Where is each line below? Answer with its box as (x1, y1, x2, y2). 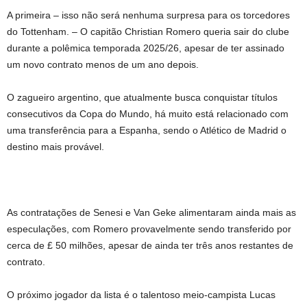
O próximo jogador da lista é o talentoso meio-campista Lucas (7, 289, 275, 300)
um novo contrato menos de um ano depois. (7, 59, 199, 70)
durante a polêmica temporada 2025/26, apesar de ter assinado (7, 42, 284, 53)
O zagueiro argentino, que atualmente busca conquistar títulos (7, 92, 278, 103)
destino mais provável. (7, 141, 104, 152)
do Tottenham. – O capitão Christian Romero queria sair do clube (7, 26, 289, 37)
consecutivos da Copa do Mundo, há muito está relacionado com (7, 108, 288, 119)
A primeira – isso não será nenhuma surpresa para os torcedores (7, 10, 290, 21)
